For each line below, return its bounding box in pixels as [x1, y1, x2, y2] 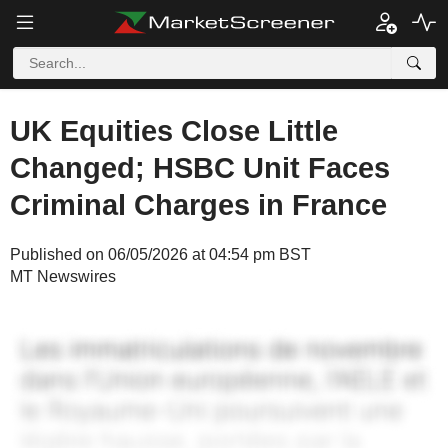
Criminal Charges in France [10, 189, 387, 221]
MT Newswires [10, 268, 116, 285]
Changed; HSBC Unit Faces [10, 152, 390, 184]
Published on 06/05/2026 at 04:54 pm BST [10, 246, 311, 263]
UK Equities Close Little [10, 115, 338, 147]
